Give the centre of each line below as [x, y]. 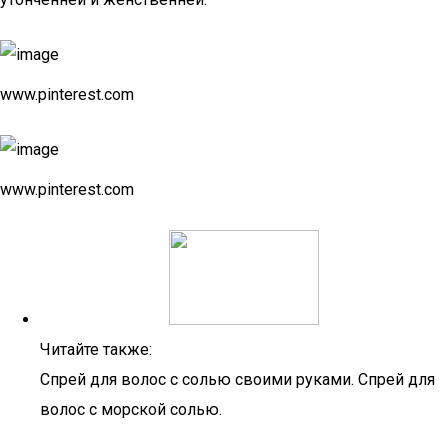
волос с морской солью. [131, 409]
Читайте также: [96, 349]
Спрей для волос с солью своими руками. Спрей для [237, 379]
